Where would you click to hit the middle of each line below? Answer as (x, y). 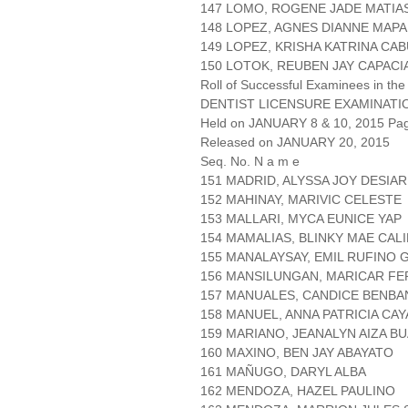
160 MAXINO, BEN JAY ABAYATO (297, 353)
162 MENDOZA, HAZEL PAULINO (298, 391)
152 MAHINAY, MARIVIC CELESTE (301, 200)
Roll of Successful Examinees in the (303, 85)
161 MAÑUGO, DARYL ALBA (283, 372)
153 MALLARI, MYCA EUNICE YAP (301, 219)
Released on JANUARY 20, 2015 (295, 143)
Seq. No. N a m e (250, 162)
